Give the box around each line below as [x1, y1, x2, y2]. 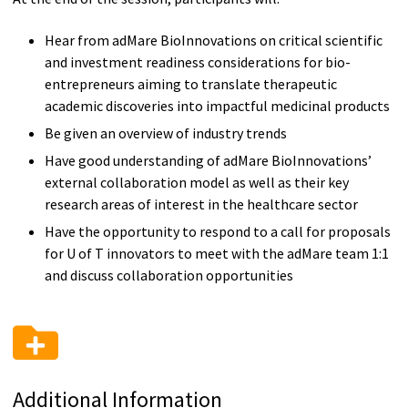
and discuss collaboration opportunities [44, 266, 296, 285]
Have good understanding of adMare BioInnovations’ [44, 151, 372, 170]
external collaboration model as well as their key [44, 173, 349, 192]
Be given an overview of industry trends [44, 124, 290, 143]
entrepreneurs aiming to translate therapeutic [44, 75, 337, 94]
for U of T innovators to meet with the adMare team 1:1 [44, 244, 389, 263]
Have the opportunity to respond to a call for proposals [44, 222, 391, 241]
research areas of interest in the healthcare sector [44, 195, 361, 214]
